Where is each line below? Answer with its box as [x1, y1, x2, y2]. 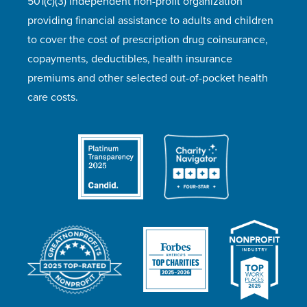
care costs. [27, 90, 78, 104]
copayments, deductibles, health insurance [27, 51, 232, 66]
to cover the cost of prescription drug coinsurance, [27, 32, 268, 47]
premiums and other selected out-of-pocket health [27, 71, 268, 85]
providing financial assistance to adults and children [27, 13, 273, 27]
